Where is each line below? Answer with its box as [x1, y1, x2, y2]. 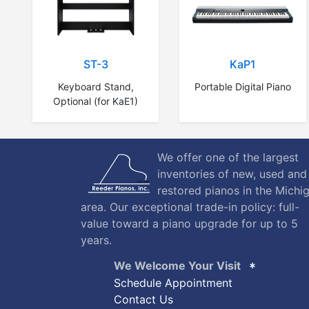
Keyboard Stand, [57, 80, 134, 92]
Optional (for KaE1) [53, 94, 139, 107]
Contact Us [114, 292, 173, 307]
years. [81, 233, 112, 248]
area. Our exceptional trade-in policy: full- [81, 200, 299, 215]
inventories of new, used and [157, 167, 307, 181]
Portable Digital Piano [194, 81, 291, 93]
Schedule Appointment [114, 276, 232, 290]
